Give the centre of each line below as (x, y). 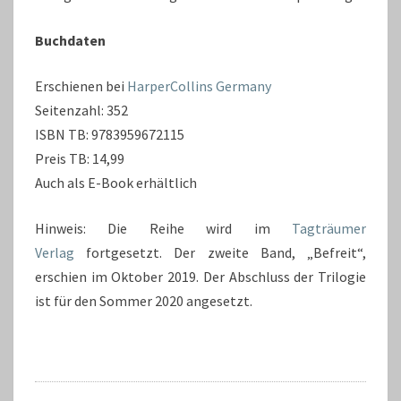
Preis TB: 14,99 (80, 158)
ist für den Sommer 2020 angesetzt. (144, 301)
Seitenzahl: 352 (81, 110)
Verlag (55, 252)
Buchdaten (70, 40)
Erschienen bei (81, 86)
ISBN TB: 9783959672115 (110, 134)
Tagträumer (329, 228)
